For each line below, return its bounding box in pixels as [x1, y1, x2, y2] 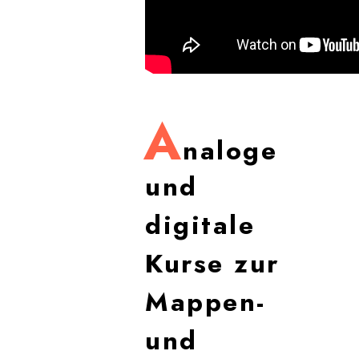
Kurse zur [145, 245, 280, 282]
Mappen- [145, 284, 266, 321]
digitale [145, 207, 256, 244]
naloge [183, 132, 278, 169]
